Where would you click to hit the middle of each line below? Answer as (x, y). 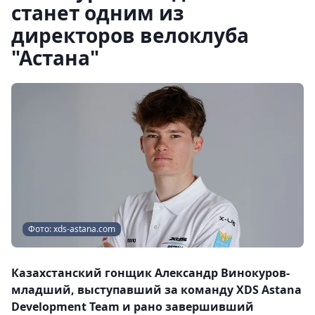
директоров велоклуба (130, 35)
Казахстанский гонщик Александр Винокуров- (150, 273)
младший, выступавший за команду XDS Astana (156, 290)
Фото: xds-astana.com (72, 229)
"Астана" (55, 58)
